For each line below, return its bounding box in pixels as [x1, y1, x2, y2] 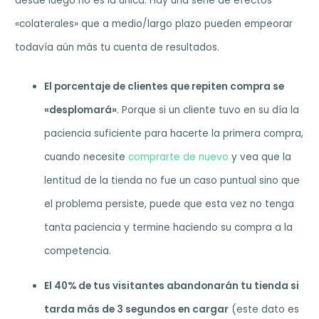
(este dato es [229, 302, 300, 316]
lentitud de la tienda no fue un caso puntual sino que [44, 173, 300, 187]
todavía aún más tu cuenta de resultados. [15, 40, 220, 54]
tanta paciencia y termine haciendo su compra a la [44, 220, 293, 234]
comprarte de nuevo [128, 150, 229, 164]
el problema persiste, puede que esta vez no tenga [44, 197, 295, 211]
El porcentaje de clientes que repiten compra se [44, 79, 285, 93]
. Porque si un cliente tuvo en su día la [117, 103, 300, 117]
